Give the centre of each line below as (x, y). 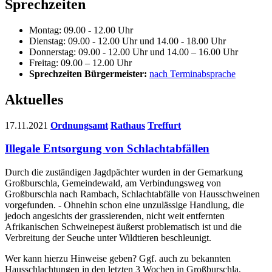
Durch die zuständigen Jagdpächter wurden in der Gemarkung (124, 172)
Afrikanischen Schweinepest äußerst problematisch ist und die (123, 226)
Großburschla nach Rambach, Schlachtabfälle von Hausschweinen (132, 194)
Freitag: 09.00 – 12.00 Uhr (80, 63)
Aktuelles (34, 99)
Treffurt (164, 125)
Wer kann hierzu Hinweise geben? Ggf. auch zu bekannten (118, 258)
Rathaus (128, 125)
